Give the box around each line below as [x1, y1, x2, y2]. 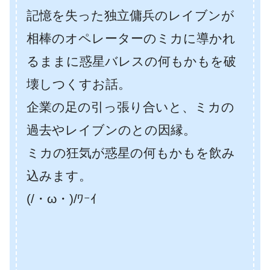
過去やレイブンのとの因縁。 [27, 123, 196, 137]
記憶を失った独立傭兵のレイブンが [27, 8, 234, 23]
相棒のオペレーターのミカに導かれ [27, 31, 236, 46]
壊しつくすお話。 [27, 77, 131, 92]
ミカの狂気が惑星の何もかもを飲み [27, 146, 235, 160]
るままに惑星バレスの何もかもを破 [27, 54, 236, 69]
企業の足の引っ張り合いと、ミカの [27, 100, 234, 115]
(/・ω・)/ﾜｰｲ [27, 192, 97, 206]
